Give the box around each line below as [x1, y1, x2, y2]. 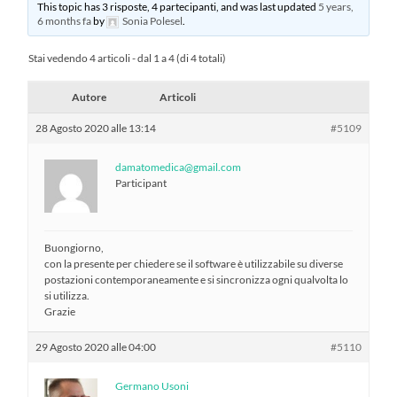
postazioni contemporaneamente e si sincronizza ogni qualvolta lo [44, 272, 349, 286]
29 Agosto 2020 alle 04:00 [35, 339, 157, 354]
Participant [115, 175, 167, 190]
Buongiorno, [44, 240, 105, 254]
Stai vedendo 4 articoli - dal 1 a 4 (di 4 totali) [28, 51, 227, 65]
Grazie [44, 304, 76, 318]
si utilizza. [44, 288, 90, 302]
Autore [71, 90, 106, 104]
